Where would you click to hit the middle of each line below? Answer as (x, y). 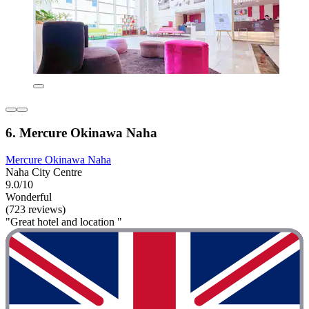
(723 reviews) (36, 209)
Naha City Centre (44, 172)
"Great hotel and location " (64, 221)
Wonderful (29, 197)
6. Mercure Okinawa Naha (81, 132)
